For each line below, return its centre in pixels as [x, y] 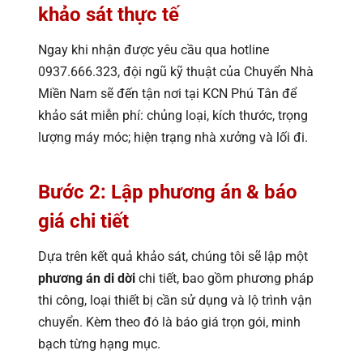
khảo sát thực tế [109, 15]
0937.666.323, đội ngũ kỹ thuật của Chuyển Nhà [176, 72]
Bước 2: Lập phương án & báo [168, 192]
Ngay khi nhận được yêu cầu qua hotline [154, 50]
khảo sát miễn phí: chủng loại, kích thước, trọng [173, 116]
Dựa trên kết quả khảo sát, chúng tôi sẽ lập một [173, 257]
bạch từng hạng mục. [99, 344]
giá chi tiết [83, 222]
